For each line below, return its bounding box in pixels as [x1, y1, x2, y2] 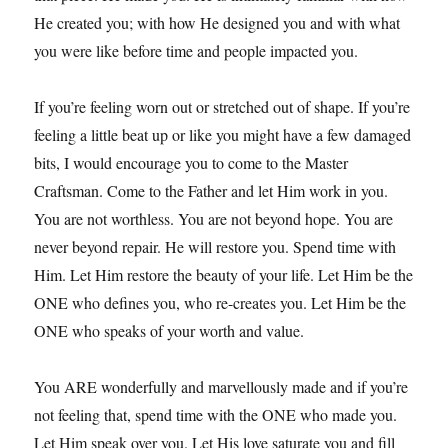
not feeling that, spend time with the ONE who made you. [34, 404, 398, 426]
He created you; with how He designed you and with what [34, 12, 401, 34]
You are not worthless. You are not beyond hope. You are [34, 208, 394, 230]
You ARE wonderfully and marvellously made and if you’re [34, 376, 409, 398]
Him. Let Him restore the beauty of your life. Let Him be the [34, 264, 414, 286]
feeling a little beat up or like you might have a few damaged [34, 124, 412, 146]
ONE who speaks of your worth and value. [34, 320, 305, 342]
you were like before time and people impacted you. [34, 40, 359, 62]
